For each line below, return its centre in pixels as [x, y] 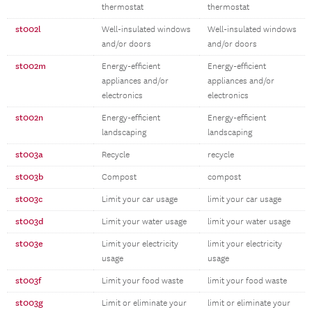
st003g [29, 303]
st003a [29, 155]
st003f [28, 281]
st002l [28, 29]
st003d [29, 221]
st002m [31, 66]
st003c [29, 199]
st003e [29, 244]
